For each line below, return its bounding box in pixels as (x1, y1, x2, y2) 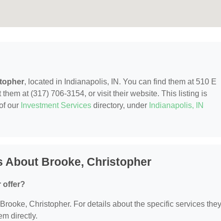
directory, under (91, 101, 149, 110)
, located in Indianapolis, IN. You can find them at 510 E (24, 77, 217, 86)
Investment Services (21, 101, 91, 110)
